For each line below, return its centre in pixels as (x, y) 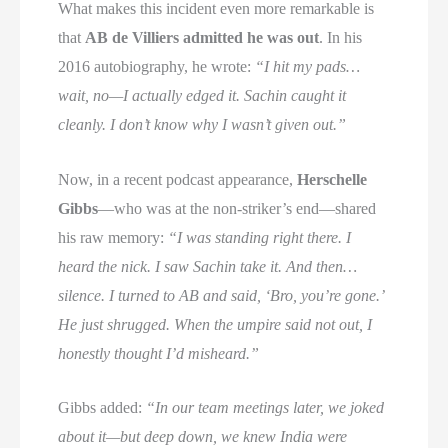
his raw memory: (113, 237)
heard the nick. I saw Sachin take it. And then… (208, 266)
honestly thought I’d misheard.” (159, 353)
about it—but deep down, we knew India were (203, 437)
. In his (341, 38)
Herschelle (332, 179)
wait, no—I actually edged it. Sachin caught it (202, 96)
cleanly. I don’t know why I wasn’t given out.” (202, 125)
